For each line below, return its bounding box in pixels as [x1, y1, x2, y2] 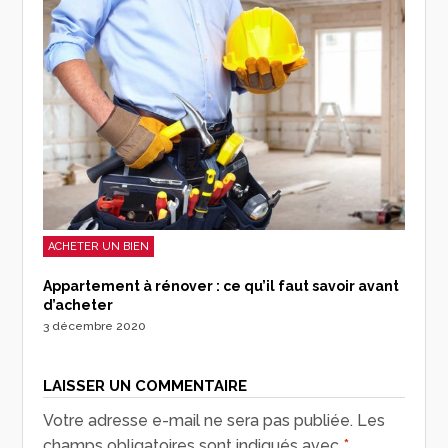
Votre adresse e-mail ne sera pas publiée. [43, 410, 354, 430]
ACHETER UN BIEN [48, 239, 150, 253]
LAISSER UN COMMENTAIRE [43, 376, 248, 395]
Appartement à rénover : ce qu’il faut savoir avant [43, 277, 400, 294]
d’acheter [43, 296, 114, 313]
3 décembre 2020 [43, 318, 147, 333]
